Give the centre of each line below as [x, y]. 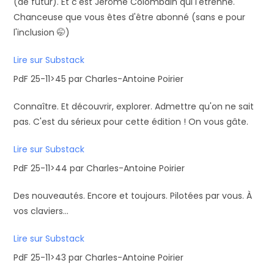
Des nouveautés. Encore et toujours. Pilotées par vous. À [133, 196]
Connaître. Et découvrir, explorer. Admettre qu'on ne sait [134, 106]
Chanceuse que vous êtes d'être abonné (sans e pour [130, 17]
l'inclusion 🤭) [42, 32]
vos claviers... [41, 211]
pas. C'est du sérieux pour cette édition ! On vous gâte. [131, 122]
